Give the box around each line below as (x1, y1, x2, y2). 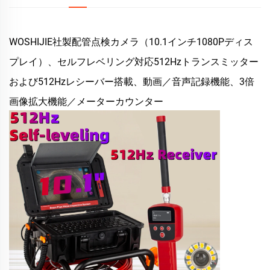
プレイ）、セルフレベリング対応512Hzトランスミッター (9, 56, 259, 68)
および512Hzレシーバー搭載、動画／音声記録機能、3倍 (9, 76, 254, 88)
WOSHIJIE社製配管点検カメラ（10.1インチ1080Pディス (9, 36, 253, 48)
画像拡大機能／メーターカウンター (9, 96, 163, 108)
